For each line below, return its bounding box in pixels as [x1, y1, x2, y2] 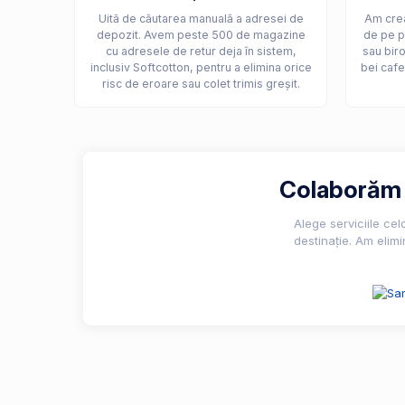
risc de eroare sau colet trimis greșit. [101, 76, 300, 90]
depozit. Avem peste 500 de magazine [96, 27, 306, 42]
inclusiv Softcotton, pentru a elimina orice [89, 60, 312, 74]
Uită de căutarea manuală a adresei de [98, 11, 304, 25]
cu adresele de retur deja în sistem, [105, 43, 297, 58]
